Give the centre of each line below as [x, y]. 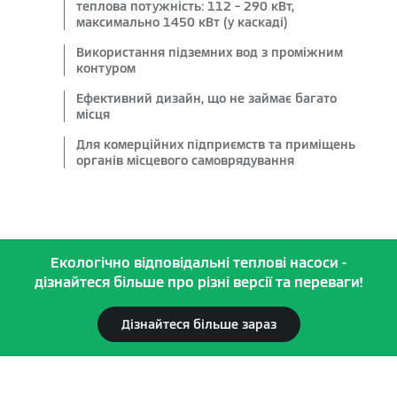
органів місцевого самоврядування [185, 160]
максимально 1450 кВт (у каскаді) [182, 22]
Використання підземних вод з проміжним [210, 52]
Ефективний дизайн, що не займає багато [206, 98]
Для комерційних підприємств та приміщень [216, 144]
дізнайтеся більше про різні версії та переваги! [198, 282]
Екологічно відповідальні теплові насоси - [198, 263]
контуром [106, 68]
